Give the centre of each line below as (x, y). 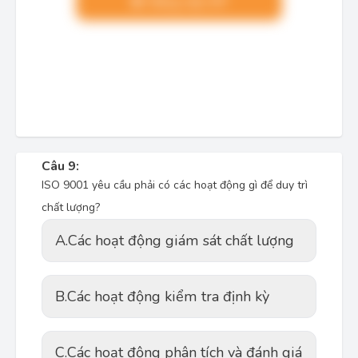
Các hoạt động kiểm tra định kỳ (168, 296)
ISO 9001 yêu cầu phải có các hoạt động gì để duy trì (175, 185)
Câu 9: (60, 166)
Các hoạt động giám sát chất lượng (181, 241)
